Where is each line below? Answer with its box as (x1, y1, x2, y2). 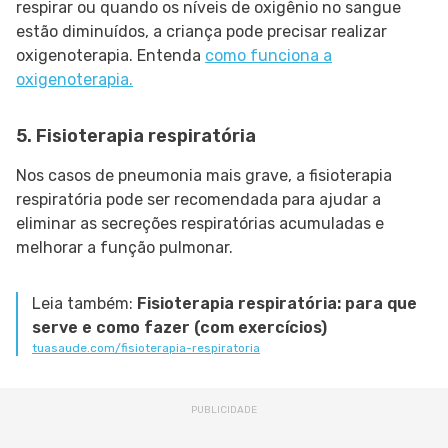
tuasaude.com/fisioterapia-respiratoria (32, 341, 260, 356)
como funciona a (205, 46, 332, 66)
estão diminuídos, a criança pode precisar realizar (16, 22, 387, 42)
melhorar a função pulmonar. (16, 238, 233, 258)
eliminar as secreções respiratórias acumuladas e (16, 214, 384, 234)
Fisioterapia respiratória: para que (137, 294, 417, 314)
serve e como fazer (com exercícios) (32, 318, 327, 338)
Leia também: (32, 294, 137, 314)
